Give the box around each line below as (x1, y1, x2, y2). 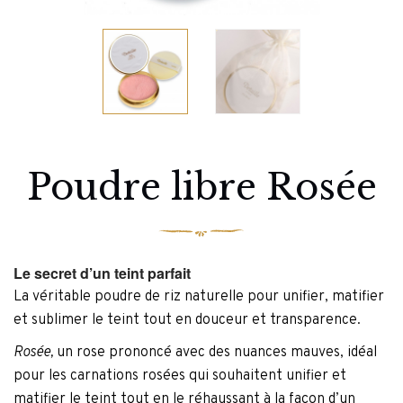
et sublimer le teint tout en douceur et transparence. (13, 311, 361, 329)
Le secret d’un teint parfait (13, 263, 191, 283)
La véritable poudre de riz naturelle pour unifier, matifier (13, 288, 384, 306)
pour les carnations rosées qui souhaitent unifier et (13, 367, 346, 385)
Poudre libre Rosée (26, 165, 377, 210)
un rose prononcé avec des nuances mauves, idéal (53, 344, 377, 362)
